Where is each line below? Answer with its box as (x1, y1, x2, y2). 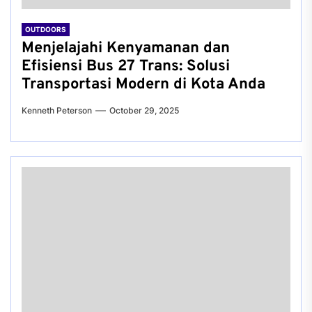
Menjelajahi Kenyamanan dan (22, 39, 230, 58)
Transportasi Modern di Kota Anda (22, 75, 265, 94)
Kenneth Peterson (22, 105, 92, 116)
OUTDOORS (25, 25, 66, 33)
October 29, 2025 (109, 105, 179, 116)
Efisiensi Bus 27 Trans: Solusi (22, 57, 230, 76)
